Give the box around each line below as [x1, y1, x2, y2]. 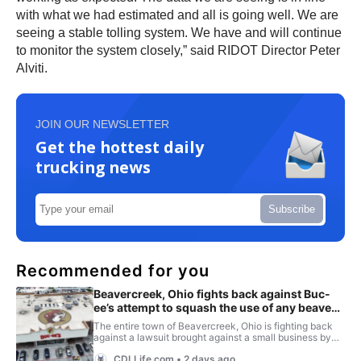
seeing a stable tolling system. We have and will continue [16, 25, 342, 39]
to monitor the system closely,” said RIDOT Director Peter [16, 43, 340, 57]
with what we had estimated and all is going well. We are [16, 7, 338, 22]
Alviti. [16, 60, 48, 75]
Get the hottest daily [35, 135, 204, 158]
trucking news [35, 156, 151, 178]
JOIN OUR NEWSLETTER [35, 117, 169, 131]
